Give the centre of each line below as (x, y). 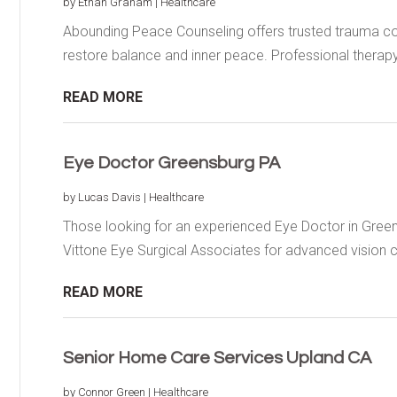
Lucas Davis (109, 197)
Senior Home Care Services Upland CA (217, 358)
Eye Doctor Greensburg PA (171, 163)
